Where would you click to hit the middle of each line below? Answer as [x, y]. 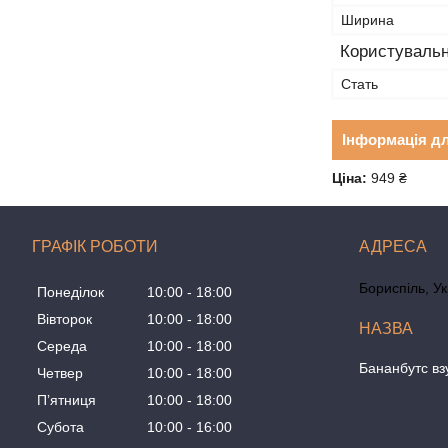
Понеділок [70, 292]
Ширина [367, 20]
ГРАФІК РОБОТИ [95, 246]
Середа [62, 346]
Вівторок [64, 319]
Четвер [60, 373]
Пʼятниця [66, 400]
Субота [60, 427]
